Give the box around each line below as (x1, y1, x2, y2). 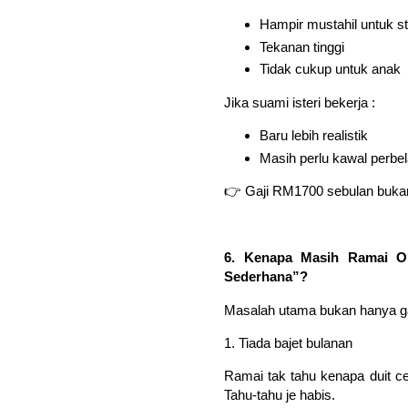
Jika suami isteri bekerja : (224, 94, 375, 110)
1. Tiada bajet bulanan (224, 335, 352, 352)
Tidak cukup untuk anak (259, 61, 401, 77)
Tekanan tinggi (259, 38, 344, 55)
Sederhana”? (224, 269, 308, 285)
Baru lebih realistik (259, 127, 368, 144)
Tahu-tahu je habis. (224, 387, 335, 403)
